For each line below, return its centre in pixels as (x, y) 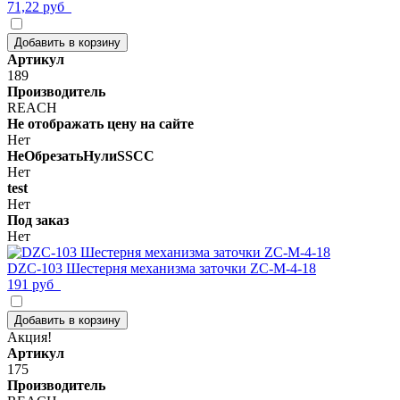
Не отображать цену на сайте (100, 123)
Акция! (29, 337)
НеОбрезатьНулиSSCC (81, 155)
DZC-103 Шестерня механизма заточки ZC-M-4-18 (162, 268)
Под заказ (38, 220)
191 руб (34, 284)
